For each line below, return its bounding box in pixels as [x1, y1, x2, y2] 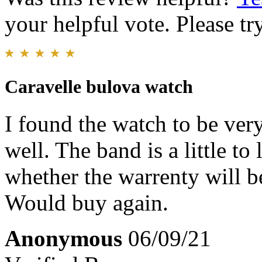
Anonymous [5, 226, 122, 251]
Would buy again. [5, 190, 168, 216]
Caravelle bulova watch [5, 76, 193, 98]
